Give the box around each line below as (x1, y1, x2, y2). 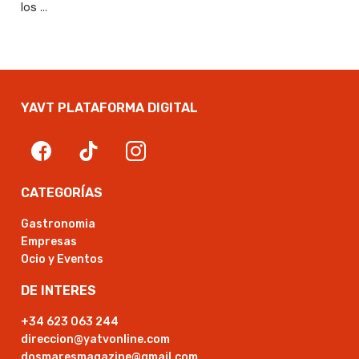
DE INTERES (21, 283, 96, 299)
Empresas (21, 235, 77, 249)
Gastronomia (21, 217, 95, 232)
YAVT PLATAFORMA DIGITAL (21, 100, 198, 116)
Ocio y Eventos (21, 252, 103, 267)
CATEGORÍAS (21, 185, 103, 201)
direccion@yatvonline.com (21, 333, 170, 347)
